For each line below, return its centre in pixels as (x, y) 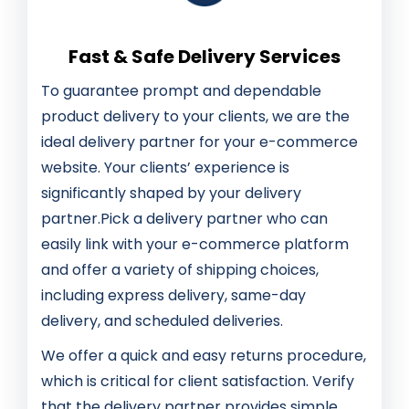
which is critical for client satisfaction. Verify (198, 382)
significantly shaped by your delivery (171, 194)
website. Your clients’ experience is (165, 168)
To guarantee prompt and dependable (181, 91)
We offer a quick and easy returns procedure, (204, 356)
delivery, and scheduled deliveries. (162, 321)
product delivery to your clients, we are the (195, 117)
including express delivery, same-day (173, 296)
